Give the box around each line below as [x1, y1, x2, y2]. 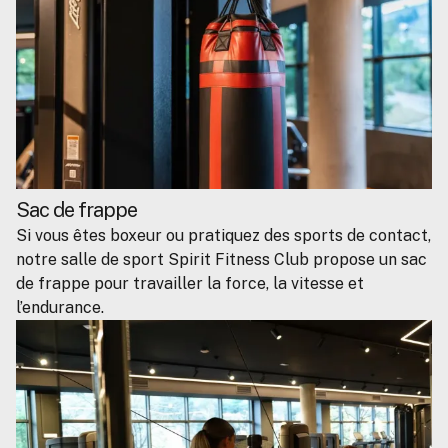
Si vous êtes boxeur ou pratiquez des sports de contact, [16, 226, 431, 246]
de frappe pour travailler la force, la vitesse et [16, 274, 364, 294]
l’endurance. [16, 298, 104, 318]
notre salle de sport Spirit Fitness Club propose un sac [16, 250, 427, 270]
